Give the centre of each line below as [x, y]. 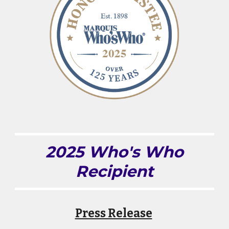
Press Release [113, 214]
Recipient [114, 171]
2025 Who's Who [114, 152]
